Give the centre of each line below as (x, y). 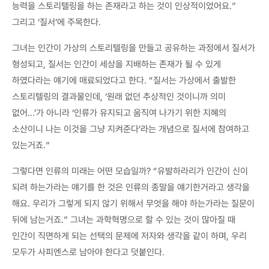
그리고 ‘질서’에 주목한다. (56, 22)
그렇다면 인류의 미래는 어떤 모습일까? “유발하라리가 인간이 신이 (130, 171)
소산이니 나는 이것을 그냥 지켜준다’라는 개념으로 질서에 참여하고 (131, 129)
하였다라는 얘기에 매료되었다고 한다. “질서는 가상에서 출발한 (124, 80)
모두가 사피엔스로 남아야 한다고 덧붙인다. (88, 252)
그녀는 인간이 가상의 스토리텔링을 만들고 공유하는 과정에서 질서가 (134, 48)
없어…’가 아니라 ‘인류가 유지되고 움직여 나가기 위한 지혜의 (119, 113)
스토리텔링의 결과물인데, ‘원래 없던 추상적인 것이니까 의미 (119, 96)
